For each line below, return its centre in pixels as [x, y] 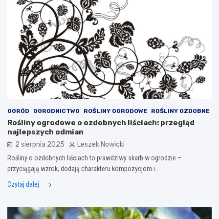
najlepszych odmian [45, 132]
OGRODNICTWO [56, 111]
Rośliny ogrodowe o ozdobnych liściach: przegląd [101, 123]
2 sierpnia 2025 [40, 145]
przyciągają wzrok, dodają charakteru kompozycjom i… [83, 169]
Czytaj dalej [24, 185]
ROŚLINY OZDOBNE [180, 111]
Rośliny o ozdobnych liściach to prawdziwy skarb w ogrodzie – [94, 158]
